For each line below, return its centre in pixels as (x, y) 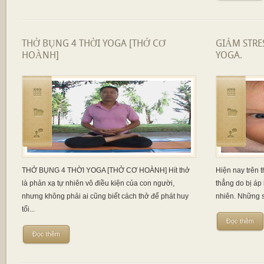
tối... (28, 209)
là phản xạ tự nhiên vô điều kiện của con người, (98, 183)
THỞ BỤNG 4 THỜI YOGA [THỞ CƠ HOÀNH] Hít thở (105, 170)
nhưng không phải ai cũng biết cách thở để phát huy (105, 196)
